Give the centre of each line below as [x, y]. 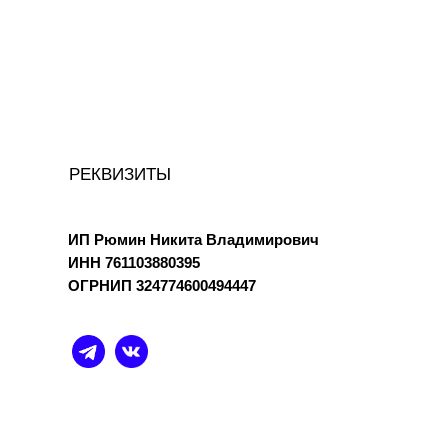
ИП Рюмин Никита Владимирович [193, 239]
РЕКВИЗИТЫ [120, 174]
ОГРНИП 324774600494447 [162, 285]
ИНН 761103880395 [134, 262]
